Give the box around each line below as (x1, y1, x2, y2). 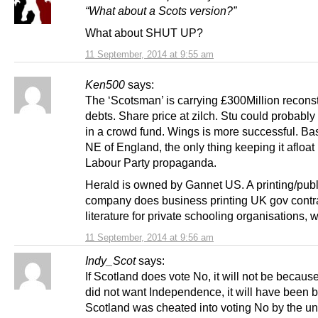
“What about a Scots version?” (85, 4, 236, 17)
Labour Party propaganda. (85, 156, 216, 169)
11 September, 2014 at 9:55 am (85, 49, 214, 60)
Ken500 (85, 78, 125, 91)
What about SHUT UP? (85, 26, 203, 39)
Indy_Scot (85, 254, 136, 268)
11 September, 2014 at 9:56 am (85, 232, 214, 243)
